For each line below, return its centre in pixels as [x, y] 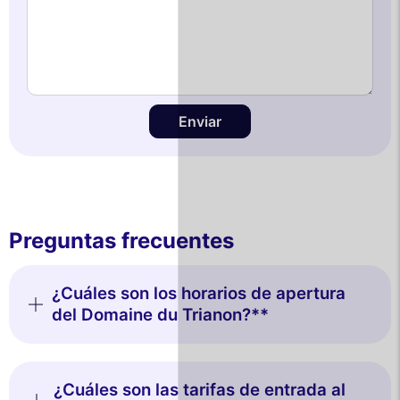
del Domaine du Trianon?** [160, 314]
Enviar [200, 121]
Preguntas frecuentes [121, 240]
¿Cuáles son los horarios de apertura [198, 293]
